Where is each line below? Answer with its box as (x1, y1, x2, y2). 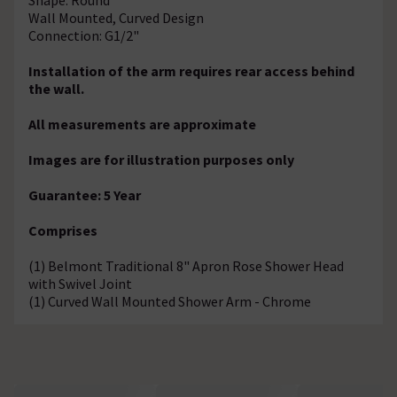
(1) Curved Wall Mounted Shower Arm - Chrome (28, 292, 311, 310)
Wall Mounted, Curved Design (28, 8, 204, 27)
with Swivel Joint (28, 274, 132, 292)
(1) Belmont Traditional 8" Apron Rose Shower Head (28, 256, 344, 275)
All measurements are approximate (28, 114, 256, 133)
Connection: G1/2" (28, 26, 139, 44)
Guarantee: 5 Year (28, 185, 141, 204)
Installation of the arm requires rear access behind (28, 61, 354, 80)
